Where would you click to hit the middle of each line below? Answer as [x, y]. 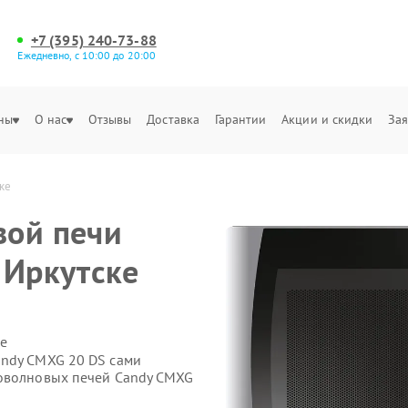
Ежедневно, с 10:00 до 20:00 [87, 55]
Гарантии [240, 119]
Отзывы [110, 119]
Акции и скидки [327, 119]
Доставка [173, 119]
